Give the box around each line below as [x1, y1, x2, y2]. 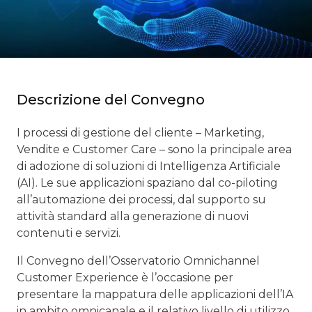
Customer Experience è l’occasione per [17, 270, 233, 284]
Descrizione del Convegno [17, 91, 205, 108]
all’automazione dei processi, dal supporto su [17, 192, 266, 206]
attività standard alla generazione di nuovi [17, 209, 249, 223]
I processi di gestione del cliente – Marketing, [17, 125, 264, 139]
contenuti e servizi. [17, 226, 120, 240]
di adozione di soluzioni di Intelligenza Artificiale [17, 159, 281, 173]
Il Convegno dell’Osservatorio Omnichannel [17, 253, 260, 267]
